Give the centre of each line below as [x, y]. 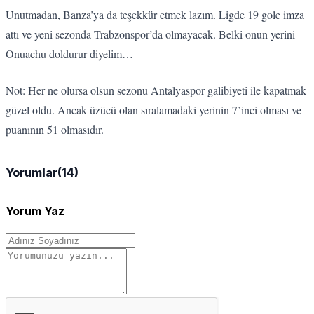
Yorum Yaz [35, 211]
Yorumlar [32, 173]
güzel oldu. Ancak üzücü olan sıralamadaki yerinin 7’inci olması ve [153, 109]
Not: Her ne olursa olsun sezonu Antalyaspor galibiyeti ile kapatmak [156, 90]
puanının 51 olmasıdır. [56, 129]
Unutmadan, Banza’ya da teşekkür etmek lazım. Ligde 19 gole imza [155, 14]
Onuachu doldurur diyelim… [71, 53]
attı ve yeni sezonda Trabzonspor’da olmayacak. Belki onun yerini [150, 34]
